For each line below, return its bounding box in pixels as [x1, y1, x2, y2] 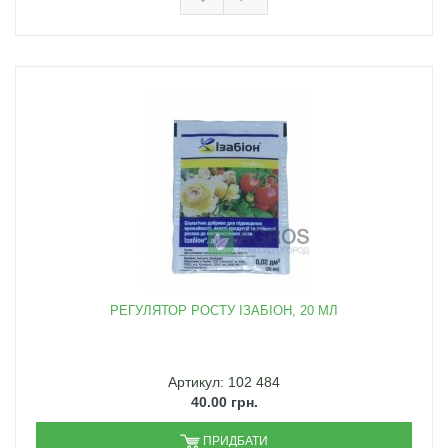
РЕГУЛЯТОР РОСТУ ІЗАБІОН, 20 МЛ [110, 303, 338, 319]
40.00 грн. [190, 394, 258, 411]
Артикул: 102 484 [168, 374, 280, 391]
